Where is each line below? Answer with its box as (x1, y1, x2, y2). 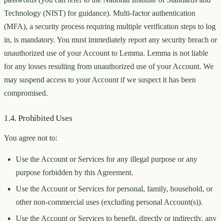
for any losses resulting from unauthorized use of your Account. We (4, 62, 214, 71)
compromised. (4, 89, 48, 98)
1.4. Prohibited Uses (4, 113, 73, 123)
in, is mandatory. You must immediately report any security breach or (4, 36, 217, 44)
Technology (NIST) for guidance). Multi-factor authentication (4, 9, 195, 18)
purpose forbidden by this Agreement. (16, 168, 133, 177)
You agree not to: (4, 134, 57, 143)
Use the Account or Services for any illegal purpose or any (16, 155, 197, 164)
